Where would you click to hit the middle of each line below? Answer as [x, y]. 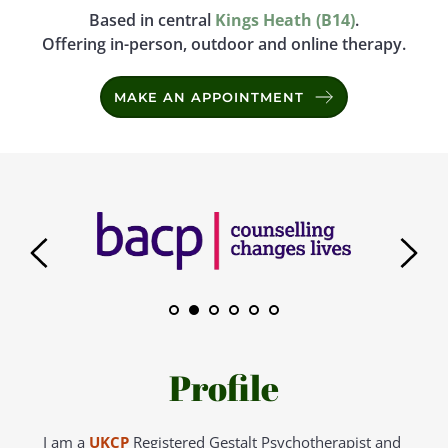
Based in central [152, 19]
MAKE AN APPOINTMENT [209, 96]
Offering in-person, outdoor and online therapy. [224, 43]
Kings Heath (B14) [285, 19]
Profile [224, 387]
